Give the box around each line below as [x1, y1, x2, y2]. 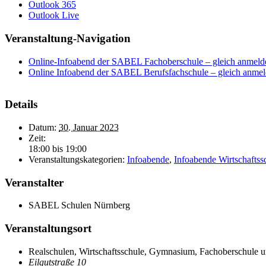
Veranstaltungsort [5, 222, 91, 235]
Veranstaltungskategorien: [28, 154, 125, 164]
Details [5, 98, 37, 111]
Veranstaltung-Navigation [5, 31, 131, 45]
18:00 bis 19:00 [28, 143, 87, 154]
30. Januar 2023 [59, 122, 119, 132]
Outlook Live [28, 10, 79, 21]
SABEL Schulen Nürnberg [28, 200, 130, 211]
